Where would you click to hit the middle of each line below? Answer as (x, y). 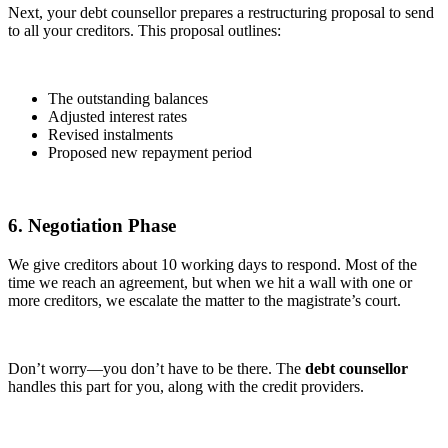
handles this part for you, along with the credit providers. (186, 386)
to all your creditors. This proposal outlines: (144, 31)
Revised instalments (110, 135)
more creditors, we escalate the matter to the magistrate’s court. (204, 300)
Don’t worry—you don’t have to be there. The (156, 368)
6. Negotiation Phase (92, 225)
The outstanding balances (128, 99)
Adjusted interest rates (117, 117)
